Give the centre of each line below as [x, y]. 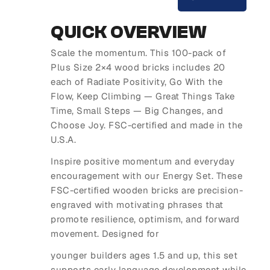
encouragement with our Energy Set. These [146, 176]
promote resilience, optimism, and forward [145, 219]
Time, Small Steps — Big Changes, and [137, 111]
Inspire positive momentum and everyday [143, 162]
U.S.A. [63, 140]
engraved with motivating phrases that [137, 205]
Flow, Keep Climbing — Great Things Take [143, 96]
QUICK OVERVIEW [129, 33]
